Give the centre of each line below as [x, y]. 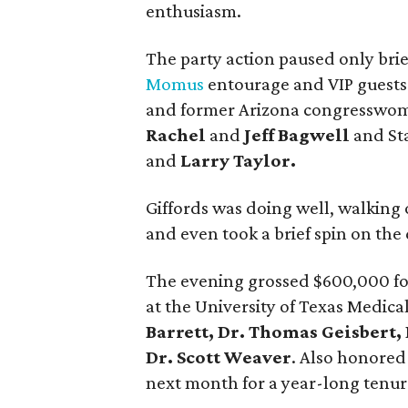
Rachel [176, 135]
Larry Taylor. [238, 160]
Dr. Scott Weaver [219, 357]
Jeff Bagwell [297, 135]
